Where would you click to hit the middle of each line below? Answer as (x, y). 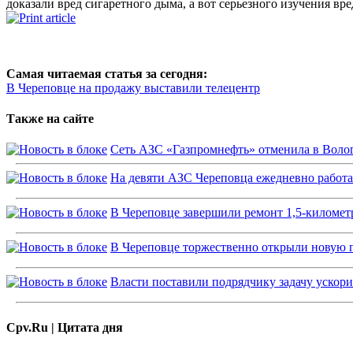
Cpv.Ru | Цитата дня (65, 327)
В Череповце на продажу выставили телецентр (133, 87)
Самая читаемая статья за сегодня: (107, 73)
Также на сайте (50, 119)
